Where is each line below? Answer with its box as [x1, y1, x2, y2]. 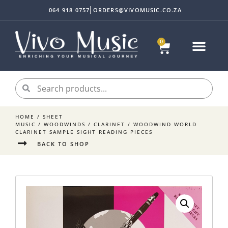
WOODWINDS [44, 121, 85, 128]
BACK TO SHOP [37, 139, 90, 148]
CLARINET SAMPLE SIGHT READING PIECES [15, 128, 153, 136]
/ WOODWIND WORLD [125, 121, 197, 128]
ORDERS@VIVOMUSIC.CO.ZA [93, 6, 182, 14]
